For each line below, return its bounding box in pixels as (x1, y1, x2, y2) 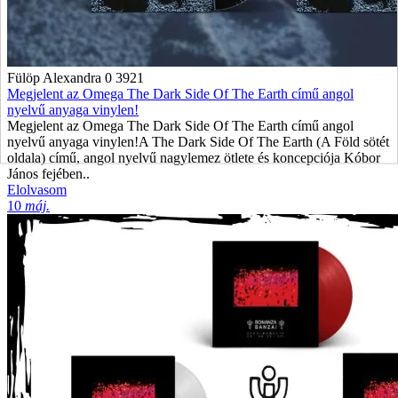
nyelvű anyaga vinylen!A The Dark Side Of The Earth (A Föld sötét (7, 134, 389, 149)
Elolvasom (7, 182, 67, 197)
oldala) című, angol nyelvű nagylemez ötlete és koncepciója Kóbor (7, 150, 380, 165)
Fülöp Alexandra (7, 70, 101, 85)
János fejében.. (7, 166, 90, 181)
